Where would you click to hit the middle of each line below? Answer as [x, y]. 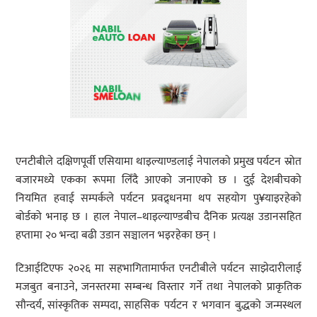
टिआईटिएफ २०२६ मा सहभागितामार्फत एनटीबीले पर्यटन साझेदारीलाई [158, 269]
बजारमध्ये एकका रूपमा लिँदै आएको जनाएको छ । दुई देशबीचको [158, 180]
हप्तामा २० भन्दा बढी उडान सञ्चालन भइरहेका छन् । [116, 236]
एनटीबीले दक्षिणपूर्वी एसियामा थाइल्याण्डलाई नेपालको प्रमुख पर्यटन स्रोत [158, 162]
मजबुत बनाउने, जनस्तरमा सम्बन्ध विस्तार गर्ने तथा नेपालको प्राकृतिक [158, 287]
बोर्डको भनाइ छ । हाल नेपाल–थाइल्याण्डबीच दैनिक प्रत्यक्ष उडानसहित [158, 217]
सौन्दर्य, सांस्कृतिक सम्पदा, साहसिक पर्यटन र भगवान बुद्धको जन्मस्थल [158, 306]
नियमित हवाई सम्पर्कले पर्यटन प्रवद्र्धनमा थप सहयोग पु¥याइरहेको [158, 199]
